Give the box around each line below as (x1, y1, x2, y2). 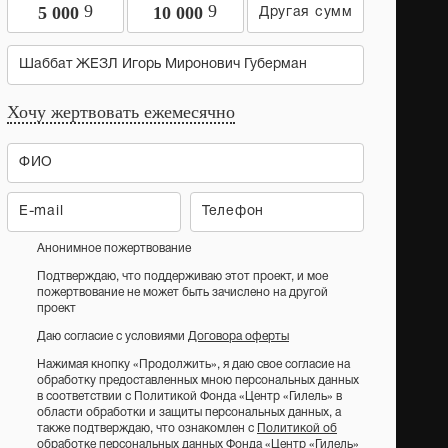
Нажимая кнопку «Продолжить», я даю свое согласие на (37, 359, 350, 370)
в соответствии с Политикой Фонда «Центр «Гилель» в (37, 391, 342, 402)
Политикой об (257, 423, 337, 434)
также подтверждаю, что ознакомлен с (37, 423, 257, 434)
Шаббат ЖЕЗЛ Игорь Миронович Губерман (19, 58, 307, 71)
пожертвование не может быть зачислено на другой (37, 287, 328, 298)
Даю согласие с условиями (37, 331, 188, 342)
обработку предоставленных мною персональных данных (37, 375, 359, 386)
